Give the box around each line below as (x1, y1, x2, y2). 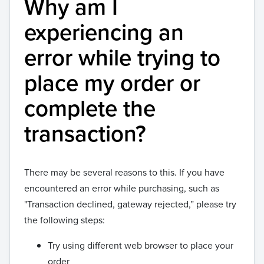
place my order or (24, 67, 200, 99)
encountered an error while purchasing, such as (24, 181, 219, 194)
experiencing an (24, 16, 184, 48)
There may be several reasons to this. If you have (24, 166, 225, 179)
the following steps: (24, 213, 105, 226)
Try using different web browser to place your (48, 239, 233, 252)
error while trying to (24, 41, 220, 74)
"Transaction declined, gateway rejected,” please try (24, 197, 236, 210)
